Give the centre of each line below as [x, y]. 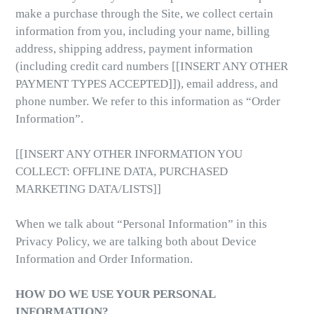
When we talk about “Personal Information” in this [141, 224]
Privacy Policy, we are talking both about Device [136, 241]
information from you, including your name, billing [143, 31]
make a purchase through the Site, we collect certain [144, 14]
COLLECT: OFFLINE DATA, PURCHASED [122, 171]
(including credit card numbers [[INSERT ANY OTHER [152, 66]
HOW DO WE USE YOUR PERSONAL [115, 294]
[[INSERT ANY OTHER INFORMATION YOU [129, 154]
